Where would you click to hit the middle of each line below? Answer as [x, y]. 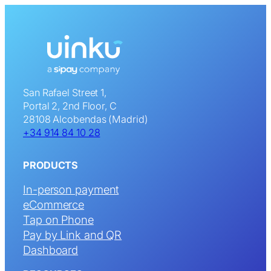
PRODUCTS [51, 165]
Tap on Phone [58, 219]
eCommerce [54, 204]
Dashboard [51, 250]
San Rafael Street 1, [65, 92]
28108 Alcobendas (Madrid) [86, 119]
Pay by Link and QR [73, 234]
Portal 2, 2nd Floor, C [70, 106]
